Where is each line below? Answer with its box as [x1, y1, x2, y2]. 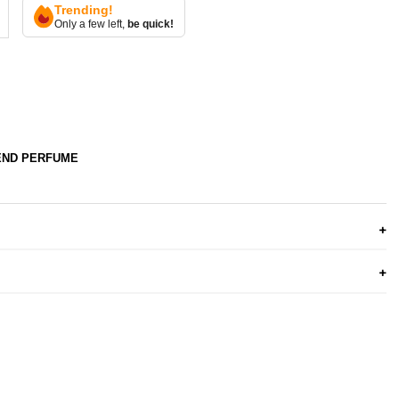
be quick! [127, 17, 175, 30]
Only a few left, [54, 17, 128, 30]
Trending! [54, 2, 114, 17]
